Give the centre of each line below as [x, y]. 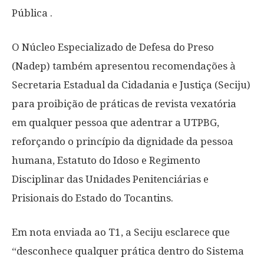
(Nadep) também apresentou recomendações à [124, 66]
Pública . [32, 13]
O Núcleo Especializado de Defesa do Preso [113, 47]
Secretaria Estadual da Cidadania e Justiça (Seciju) [131, 85]
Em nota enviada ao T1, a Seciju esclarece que [121, 232]
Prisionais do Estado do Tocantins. [93, 198]
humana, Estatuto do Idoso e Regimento [106, 160]
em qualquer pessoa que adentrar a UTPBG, [115, 123]
